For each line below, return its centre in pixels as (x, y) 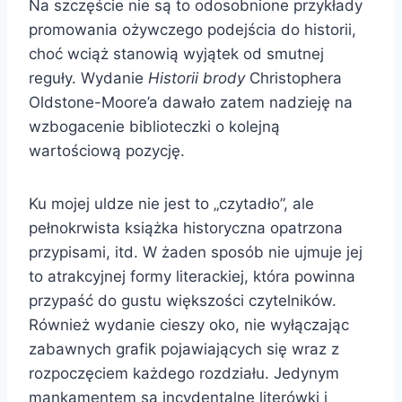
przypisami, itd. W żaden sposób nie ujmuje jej (196, 252)
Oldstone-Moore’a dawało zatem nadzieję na (191, 102)
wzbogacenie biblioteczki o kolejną (154, 126)
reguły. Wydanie (88, 78)
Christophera (293, 78)
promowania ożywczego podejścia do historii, (192, 29)
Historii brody (197, 78)
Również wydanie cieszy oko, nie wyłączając (189, 324)
